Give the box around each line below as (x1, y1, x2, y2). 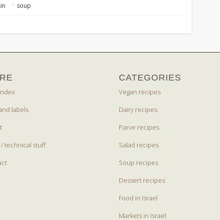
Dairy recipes (119, 105, 158, 114)
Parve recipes (119, 123, 160, 132)
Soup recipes (119, 158, 159, 167)
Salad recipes (119, 140, 159, 150)
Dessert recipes (119, 176, 165, 185)
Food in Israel (119, 193, 158, 203)
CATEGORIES (119, 73, 182, 83)
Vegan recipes (119, 87, 161, 97)
